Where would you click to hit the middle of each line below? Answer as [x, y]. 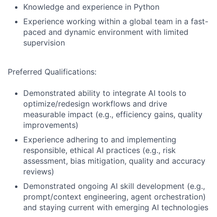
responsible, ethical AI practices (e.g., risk [100, 150]
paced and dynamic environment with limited [106, 32]
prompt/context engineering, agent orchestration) [115, 197]
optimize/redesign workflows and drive [95, 104]
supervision [44, 43]
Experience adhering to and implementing [100, 139]
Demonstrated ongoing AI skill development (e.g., [114, 186]
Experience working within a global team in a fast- [116, 21]
